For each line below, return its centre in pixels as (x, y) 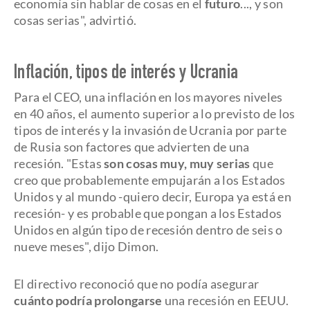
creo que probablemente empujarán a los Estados (150, 180)
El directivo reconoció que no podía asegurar (137, 284)
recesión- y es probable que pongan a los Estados (148, 213)
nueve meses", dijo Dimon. (86, 246)
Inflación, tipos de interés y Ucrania (126, 74)
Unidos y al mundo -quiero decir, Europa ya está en (153, 197)
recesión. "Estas (59, 163)
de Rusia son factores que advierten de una (132, 147)
